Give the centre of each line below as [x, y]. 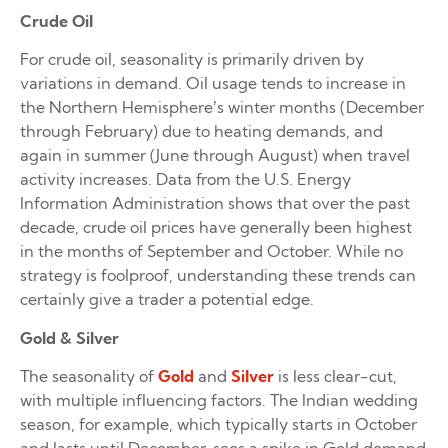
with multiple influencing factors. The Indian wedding [219, 400]
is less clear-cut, [335, 376]
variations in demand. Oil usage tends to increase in [213, 83]
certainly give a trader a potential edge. [167, 299]
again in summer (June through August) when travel [215, 155]
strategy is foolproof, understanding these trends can [218, 275]
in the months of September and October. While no [211, 251]
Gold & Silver [69, 337]
